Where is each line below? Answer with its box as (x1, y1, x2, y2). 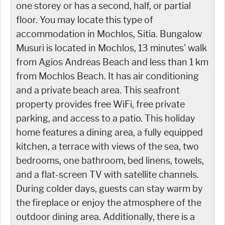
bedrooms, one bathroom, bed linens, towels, (16, 155, 204, 166)
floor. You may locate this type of (16, 14, 153, 26)
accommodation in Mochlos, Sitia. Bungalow (16, 28, 202, 40)
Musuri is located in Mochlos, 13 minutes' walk (16, 42, 207, 54)
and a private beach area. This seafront (16, 84, 180, 96)
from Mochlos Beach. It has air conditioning (16, 70, 199, 82)
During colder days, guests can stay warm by (16, 183, 203, 194)
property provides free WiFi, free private (16, 98, 185, 110)
